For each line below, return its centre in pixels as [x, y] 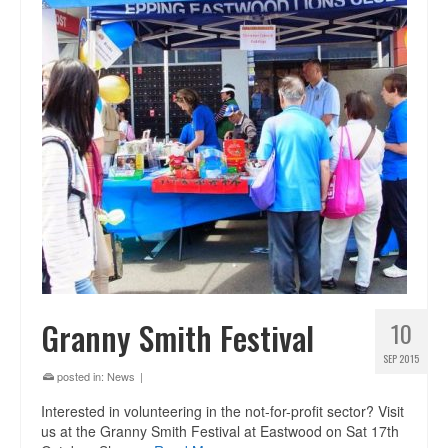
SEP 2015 [401, 358]
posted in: [80, 376]
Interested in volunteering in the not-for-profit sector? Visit [222, 411]
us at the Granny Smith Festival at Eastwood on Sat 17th [220, 431]
